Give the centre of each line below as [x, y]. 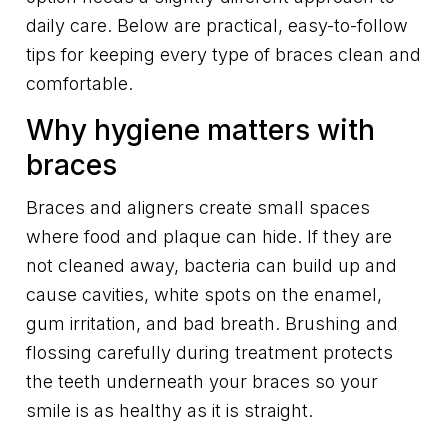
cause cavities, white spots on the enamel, [204, 295]
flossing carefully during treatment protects [209, 353]
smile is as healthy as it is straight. [169, 411]
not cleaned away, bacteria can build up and [211, 266]
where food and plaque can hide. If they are [209, 237]
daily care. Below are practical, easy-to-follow [217, 26]
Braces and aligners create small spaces [198, 208]
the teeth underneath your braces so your [202, 382]
